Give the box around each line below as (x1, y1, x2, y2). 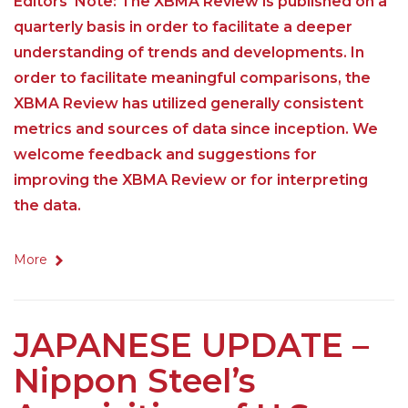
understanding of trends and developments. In (14, 44, 364, 62)
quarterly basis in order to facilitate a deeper (14, 18, 352, 36)
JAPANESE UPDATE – (14, 325, 369, 366)
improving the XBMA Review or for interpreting (14, 171, 368, 189)
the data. (14, 197, 81, 215)
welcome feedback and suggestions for (14, 146, 317, 164)
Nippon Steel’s (14, 361, 255, 402)
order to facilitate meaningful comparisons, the (14, 69, 371, 87)
